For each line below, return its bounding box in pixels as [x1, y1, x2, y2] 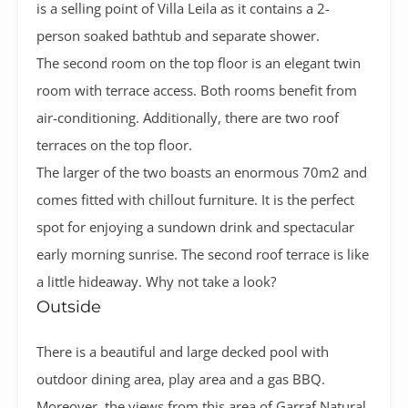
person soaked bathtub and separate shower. [36, 25, 320, 45]
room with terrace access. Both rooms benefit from [36, 80, 357, 99]
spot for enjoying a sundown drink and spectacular [36, 217, 354, 236]
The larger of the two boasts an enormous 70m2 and [36, 162, 367, 181]
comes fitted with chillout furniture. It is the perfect [36, 189, 354, 209]
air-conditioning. [36, 107, 143, 127]
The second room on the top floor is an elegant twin [36, 53, 361, 72]
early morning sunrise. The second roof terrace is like [36, 244, 369, 263]
